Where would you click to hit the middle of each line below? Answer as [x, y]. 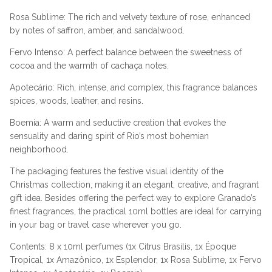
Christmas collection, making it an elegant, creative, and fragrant [134, 184]
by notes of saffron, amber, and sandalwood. [97, 30]
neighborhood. [39, 149]
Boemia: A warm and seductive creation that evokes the [118, 122]
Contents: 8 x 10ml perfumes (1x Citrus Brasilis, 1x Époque [123, 246]
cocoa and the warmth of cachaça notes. [89, 65]
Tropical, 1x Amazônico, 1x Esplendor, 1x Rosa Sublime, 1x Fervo [136, 260]
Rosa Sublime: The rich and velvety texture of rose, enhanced [130, 17]
